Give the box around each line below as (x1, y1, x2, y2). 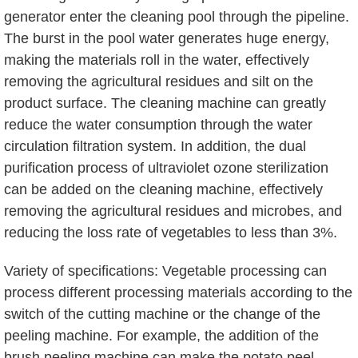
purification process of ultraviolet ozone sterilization (4, 159, 328, 176)
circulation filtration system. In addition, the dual (4, 137, 306, 154)
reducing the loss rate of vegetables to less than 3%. (4, 224, 337, 241)
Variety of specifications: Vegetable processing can (4, 262, 327, 279)
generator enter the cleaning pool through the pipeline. (4, 8, 349, 25)
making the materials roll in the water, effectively (4, 51, 309, 68)
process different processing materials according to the (4, 284, 352, 300)
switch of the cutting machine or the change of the (4, 305, 320, 322)
